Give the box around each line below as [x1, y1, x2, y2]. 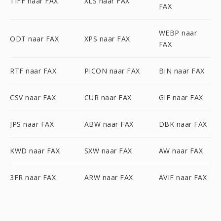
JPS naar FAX [10, 119, 54, 129]
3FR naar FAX [10, 173, 56, 182]
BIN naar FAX [158, 66, 205, 75]
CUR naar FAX [84, 93, 132, 102]
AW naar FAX [158, 146, 203, 155]
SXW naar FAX [84, 146, 132, 155]
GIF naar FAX [158, 93, 203, 102]
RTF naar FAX [10, 66, 56, 75]
